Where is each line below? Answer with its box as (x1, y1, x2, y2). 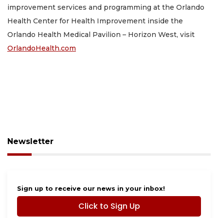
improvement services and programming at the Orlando (7, 3, 204, 12)
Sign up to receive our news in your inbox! (17, 184, 165, 192)
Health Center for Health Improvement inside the (7, 17, 183, 26)
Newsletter (7, 136, 54, 146)
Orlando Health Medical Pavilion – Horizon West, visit (7, 30, 195, 39)
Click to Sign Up (78, 200, 140, 212)
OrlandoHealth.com (7, 44, 76, 53)
